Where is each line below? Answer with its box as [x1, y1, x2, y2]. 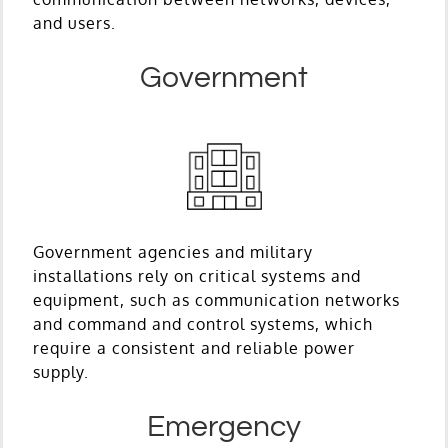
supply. [33, 361, 89, 382]
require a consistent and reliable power [33, 337, 355, 358]
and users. [33, 12, 116, 33]
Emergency [147, 410, 301, 442]
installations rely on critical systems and [33, 265, 361, 286]
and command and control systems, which [33, 313, 373, 334]
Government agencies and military [33, 241, 313, 262]
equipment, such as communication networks [33, 289, 400, 310]
